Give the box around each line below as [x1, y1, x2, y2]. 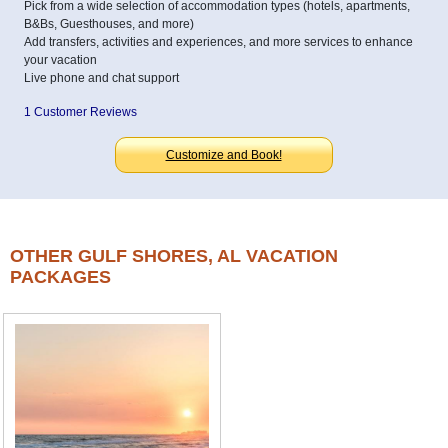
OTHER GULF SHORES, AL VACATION [10, 245, 338, 266]
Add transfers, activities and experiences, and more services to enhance [24, 34, 413, 49]
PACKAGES [10, 266, 111, 287]
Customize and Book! [165, 147, 282, 162]
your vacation [24, 52, 97, 67]
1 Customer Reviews [24, 104, 137, 119]
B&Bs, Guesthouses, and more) [24, 16, 194, 31]
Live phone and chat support [24, 70, 179, 85]
